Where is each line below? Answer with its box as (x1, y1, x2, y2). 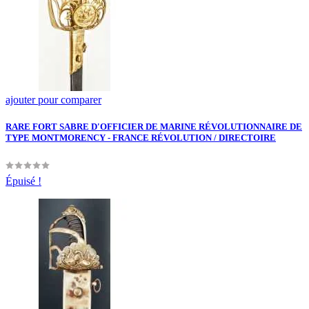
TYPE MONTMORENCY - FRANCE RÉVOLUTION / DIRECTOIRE (6, 132, 276, 143)
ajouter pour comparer (6, 93, 101, 106)
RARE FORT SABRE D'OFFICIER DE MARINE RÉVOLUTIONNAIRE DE (6, 121, 302, 132)
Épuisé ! (6, 175, 41, 188)
